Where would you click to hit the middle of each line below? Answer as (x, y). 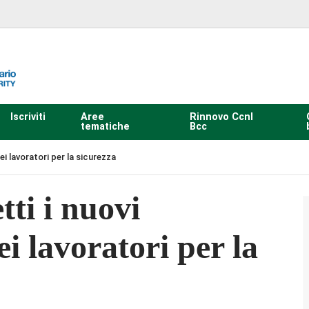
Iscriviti (28, 117)
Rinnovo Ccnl (221, 117)
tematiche (105, 126)
